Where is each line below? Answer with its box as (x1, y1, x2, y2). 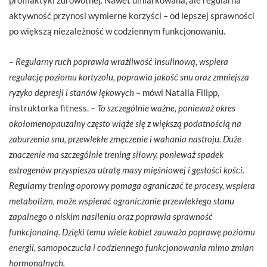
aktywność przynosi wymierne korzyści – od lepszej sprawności (9, 10, 254, 21)
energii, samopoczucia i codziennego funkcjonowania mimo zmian (9, 241, 254, 253)
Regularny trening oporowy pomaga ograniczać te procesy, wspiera (9, 179, 255, 191)
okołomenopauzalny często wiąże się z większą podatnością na (9, 117, 241, 129)
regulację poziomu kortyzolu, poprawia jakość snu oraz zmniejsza (9, 71, 249, 82)
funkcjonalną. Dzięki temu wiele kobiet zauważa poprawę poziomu (9, 226, 255, 237)
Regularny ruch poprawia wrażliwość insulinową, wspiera (15, 55, 228, 67)
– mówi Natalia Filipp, (134, 86, 219, 98)
